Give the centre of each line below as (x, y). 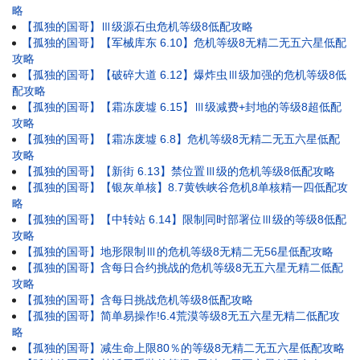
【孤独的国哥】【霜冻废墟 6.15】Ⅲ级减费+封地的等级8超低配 (182, 106)
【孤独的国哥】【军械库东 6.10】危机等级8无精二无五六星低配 (184, 42)
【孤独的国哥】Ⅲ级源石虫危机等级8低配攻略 (137, 26)
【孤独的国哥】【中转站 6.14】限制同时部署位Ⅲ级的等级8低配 (184, 219)
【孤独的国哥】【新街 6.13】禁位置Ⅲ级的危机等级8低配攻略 (178, 171)
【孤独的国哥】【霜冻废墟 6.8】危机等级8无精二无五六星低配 (181, 139)
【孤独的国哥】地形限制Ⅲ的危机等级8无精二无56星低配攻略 (178, 251)
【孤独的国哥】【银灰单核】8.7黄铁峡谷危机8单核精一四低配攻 (185, 187)
